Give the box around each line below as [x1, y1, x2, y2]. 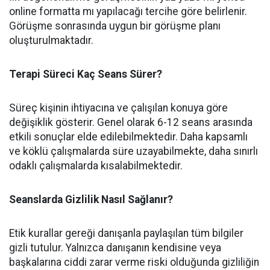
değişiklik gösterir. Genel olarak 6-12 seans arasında [9, 116, 253, 129]
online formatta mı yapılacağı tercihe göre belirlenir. [9, 5, 247, 18]
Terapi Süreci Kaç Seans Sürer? [9, 68, 162, 81]
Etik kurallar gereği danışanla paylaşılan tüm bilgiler [9, 227, 243, 240]
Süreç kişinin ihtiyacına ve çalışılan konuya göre [9, 102, 228, 115]
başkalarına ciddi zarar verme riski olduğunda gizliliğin [9, 256, 259, 269]
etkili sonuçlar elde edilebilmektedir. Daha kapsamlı [9, 131, 248, 143]
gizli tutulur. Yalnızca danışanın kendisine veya [9, 242, 221, 254]
